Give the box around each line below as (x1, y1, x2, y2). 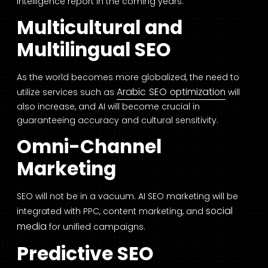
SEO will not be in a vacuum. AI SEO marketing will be (17, 190, 238, 202)
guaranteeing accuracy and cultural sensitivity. (17, 114, 218, 126)
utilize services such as (17, 86, 117, 98)
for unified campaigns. (47, 220, 145, 233)
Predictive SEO (17, 240, 154, 267)
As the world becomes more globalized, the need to (17, 71, 239, 83)
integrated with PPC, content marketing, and (17, 205, 206, 217)
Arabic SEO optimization (117, 84, 226, 99)
